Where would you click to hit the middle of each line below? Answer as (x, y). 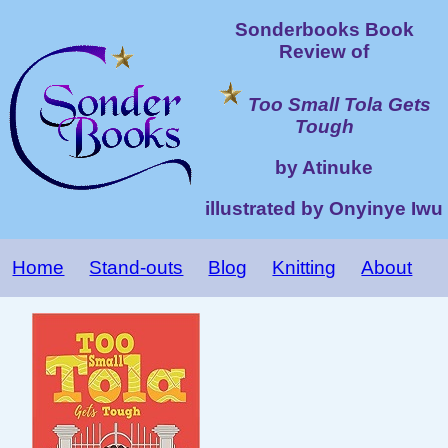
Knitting (304, 267)
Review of (324, 51)
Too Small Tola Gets (339, 105)
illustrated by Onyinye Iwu (324, 208)
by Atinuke (324, 168)
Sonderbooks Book (324, 29)
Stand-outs (136, 267)
